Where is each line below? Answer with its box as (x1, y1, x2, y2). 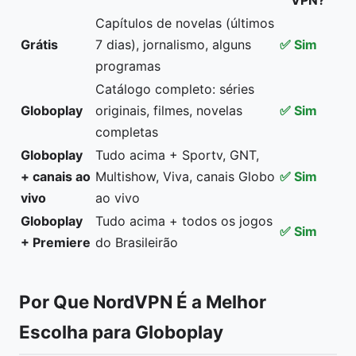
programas (95, 58, 161, 74)
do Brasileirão (95, 234, 178, 250)
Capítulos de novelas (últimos (95, 15, 274, 31)
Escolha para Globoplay (19, 321, 223, 342)
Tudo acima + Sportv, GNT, (95, 147, 259, 163)
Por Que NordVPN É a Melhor (19, 291, 266, 312)
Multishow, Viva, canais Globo (95, 168, 275, 184)
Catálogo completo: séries (95, 81, 254, 97)
